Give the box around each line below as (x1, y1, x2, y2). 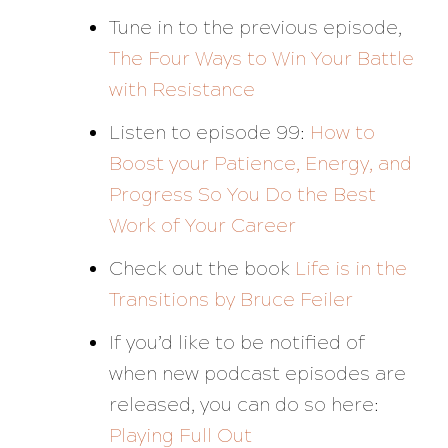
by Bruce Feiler (208, 288, 353, 312)
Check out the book (108, 257, 290, 281)
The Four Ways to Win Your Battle (108, 47, 414, 71)
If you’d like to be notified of (108, 331, 365, 355)
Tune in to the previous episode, (108, 16, 402, 40)
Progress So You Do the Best (108, 183, 376, 207)
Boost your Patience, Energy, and (108, 152, 412, 176)
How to (309, 121, 375, 145)
